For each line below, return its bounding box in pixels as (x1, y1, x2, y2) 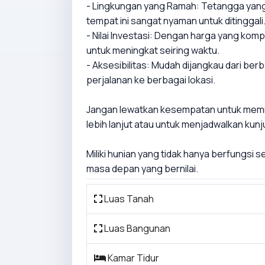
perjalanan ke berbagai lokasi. (86, 73, 215, 86)
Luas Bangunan (102, 221, 170, 235)
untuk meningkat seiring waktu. (86, 43, 219, 57)
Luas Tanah (102, 192, 154, 205)
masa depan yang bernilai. (86, 161, 198, 175)
